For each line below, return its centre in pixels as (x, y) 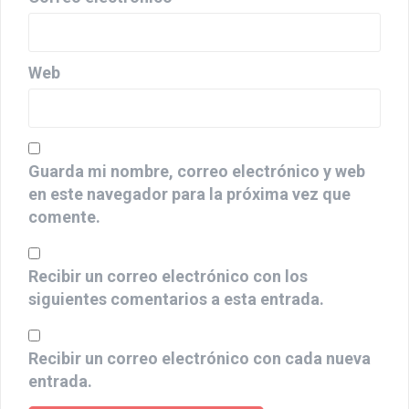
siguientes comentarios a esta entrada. (176, 315)
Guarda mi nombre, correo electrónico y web (197, 187)
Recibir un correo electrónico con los (168, 292)
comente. (64, 233)
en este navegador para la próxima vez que (189, 210)
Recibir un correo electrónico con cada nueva (199, 374)
